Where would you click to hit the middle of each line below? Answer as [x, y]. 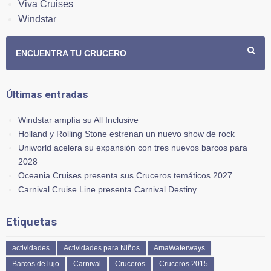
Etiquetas [31, 221]
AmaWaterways [179, 248]
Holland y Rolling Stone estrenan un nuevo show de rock [126, 133]
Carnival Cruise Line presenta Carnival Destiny [107, 189]
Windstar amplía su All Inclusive [78, 119]
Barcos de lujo [36, 263]
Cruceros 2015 [184, 263]
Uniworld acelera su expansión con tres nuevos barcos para [133, 147]
